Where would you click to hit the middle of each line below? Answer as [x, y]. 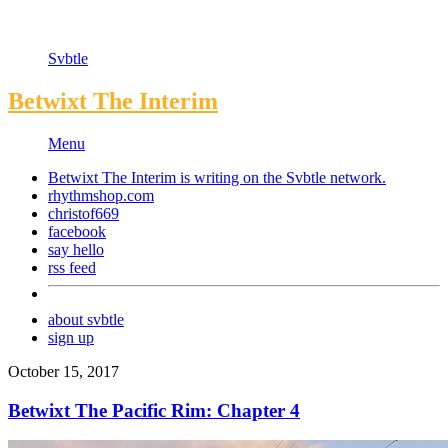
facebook [77, 231]
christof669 [83, 213]
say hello [76, 249]
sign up [71, 337]
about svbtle [86, 319]
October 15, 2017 [63, 371]
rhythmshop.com [101, 195]
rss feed [72, 267]
